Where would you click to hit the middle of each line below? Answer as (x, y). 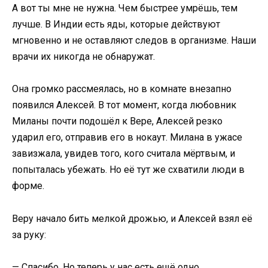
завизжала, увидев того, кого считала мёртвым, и (124, 154)
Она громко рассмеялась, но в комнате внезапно (122, 89)
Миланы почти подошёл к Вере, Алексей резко (117, 121)
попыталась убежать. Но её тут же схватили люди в (128, 170)
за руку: (29, 234)
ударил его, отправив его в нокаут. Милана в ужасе (127, 138)
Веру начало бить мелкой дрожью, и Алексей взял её (132, 218)
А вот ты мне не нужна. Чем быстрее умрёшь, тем (125, 8)
